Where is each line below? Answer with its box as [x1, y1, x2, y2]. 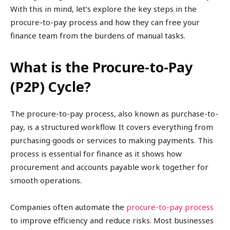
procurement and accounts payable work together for [10, 162, 208, 172]
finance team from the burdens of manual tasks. [10, 30, 185, 41]
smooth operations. [10, 175, 82, 186]
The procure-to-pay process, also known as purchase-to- [10, 108, 218, 119]
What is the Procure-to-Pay [10, 57, 193, 77]
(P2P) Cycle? [10, 77, 91, 97]
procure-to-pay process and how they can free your [10, 17, 200, 28]
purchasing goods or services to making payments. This [10, 135, 213, 146]
